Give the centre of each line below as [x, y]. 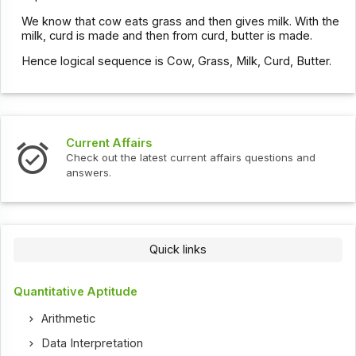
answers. [89, 173]
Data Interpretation [93, 344]
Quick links [178, 250]
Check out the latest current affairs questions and [191, 158]
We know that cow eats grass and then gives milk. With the [181, 21]
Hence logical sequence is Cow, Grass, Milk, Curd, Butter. [177, 62]
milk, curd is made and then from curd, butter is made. [167, 35]
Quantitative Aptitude [76, 292]
